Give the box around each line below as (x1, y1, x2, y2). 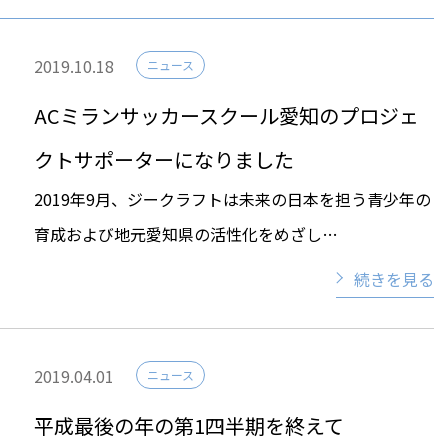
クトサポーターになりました (34, 144, 294, 174)
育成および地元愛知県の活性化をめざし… (34, 221, 338, 246)
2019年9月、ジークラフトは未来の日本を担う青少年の (34, 186, 431, 211)
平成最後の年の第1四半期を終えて (34, 410, 344, 440)
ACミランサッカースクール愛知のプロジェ (34, 100, 419, 130)
